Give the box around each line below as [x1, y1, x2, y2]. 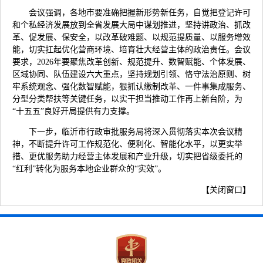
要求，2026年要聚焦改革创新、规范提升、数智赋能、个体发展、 [12, 58, 251, 66]
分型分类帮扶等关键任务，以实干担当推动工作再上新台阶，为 [12, 95, 242, 103]
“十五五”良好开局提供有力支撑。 [12, 107, 134, 116]
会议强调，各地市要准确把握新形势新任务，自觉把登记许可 [29, 8, 251, 17]
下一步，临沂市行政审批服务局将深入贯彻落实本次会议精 [29, 127, 242, 136]
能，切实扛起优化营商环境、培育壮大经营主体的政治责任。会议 [12, 45, 251, 54]
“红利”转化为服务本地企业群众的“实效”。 [12, 164, 166, 173]
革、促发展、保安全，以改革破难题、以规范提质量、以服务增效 [12, 33, 251, 42]
